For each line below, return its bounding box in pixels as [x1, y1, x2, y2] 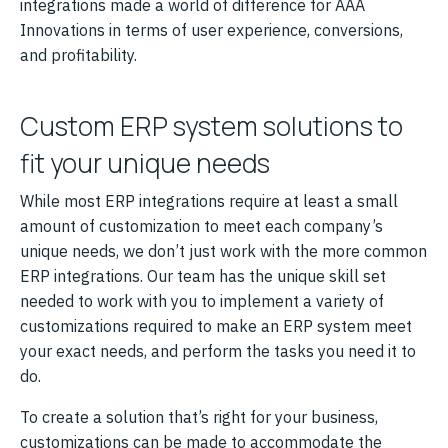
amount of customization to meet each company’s [20, 215, 383, 236]
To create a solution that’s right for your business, [20, 406, 378, 427]
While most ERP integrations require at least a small [20, 190, 398, 211]
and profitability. [20, 44, 137, 65]
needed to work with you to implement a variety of [20, 290, 384, 311]
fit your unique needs [20, 144, 270, 181]
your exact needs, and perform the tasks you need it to [20, 340, 416, 361]
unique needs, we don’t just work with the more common [20, 240, 427, 261]
